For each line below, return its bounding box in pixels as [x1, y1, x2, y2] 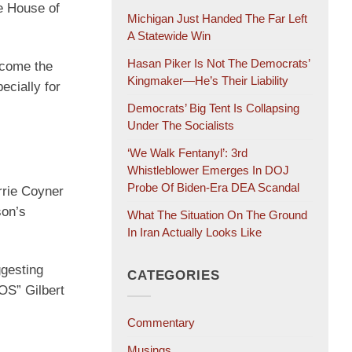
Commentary [127, 316, 195, 330]
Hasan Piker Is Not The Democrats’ [127, 57, 310, 71]
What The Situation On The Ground [127, 208, 307, 222]
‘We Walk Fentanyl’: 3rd [127, 146, 247, 160]
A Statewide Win [127, 29, 211, 43]
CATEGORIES [127, 268, 220, 284]
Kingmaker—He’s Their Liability [127, 74, 288, 88]
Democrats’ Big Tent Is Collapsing [127, 101, 299, 115]
